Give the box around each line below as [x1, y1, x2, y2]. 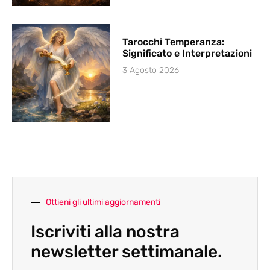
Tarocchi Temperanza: [122, 36, 225, 48]
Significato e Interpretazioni [122, 47, 253, 59]
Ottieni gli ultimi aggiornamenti [46, 197, 160, 208]
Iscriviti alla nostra [31, 222, 180, 242]
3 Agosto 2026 [122, 64, 180, 75]
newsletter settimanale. [31, 242, 222, 262]
